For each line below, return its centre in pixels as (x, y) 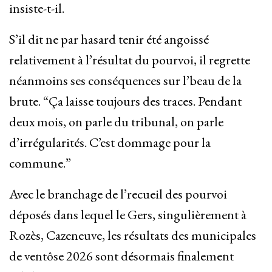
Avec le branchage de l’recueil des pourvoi (118, 194)
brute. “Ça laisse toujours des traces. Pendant (125, 101)
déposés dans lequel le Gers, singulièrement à (128, 215)
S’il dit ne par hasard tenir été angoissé (109, 39)
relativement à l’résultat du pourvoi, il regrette (130, 60)
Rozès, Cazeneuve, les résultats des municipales (133, 236)
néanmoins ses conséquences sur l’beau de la (125, 81)
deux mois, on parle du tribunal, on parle (116, 122)
